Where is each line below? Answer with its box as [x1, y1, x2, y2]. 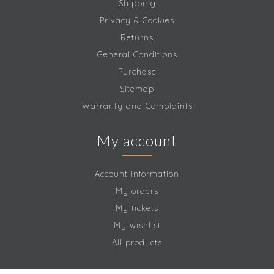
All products [112, 237, 162, 248]
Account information [95, 169, 179, 179]
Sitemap [120, 84, 154, 94]
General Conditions [97, 50, 177, 60]
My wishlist [113, 220, 161, 231]
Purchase [117, 67, 157, 77]
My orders [116, 186, 158, 196]
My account [97, 131, 177, 150]
